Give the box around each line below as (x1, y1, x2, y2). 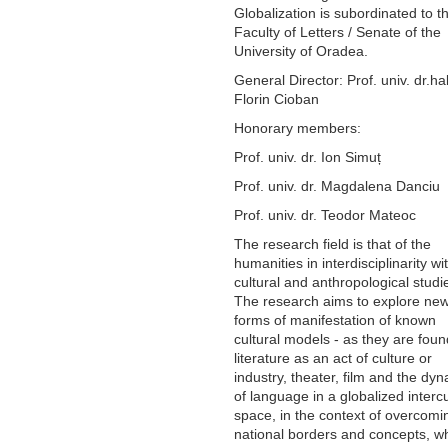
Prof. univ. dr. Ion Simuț (234, 148, 381, 165)
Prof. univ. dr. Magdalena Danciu (234, 177, 440, 194)
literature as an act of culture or (234, 349, 432, 366)
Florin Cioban (234, 90, 319, 107)
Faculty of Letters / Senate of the (234, 23, 441, 40)
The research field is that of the (234, 235, 431, 252)
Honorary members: (234, 119, 361, 136)
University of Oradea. (234, 42, 368, 59)
